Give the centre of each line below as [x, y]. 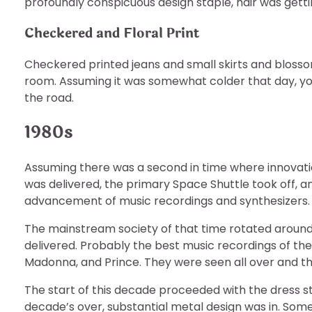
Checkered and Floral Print [112, 33]
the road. [49, 98]
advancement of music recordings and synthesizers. [167, 201]
